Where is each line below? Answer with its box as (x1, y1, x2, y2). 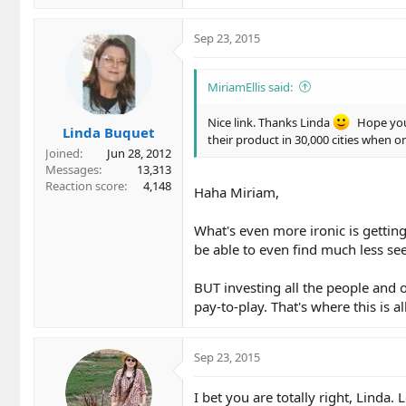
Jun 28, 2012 (107, 145, 171, 162)
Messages (45, 161, 99, 179)
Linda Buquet (62, 123, 155, 142)
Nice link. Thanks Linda (208, 113, 333, 130)
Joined (45, 145, 80, 162)
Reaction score (45, 178, 124, 195)
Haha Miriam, (194, 183, 279, 202)
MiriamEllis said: (208, 78, 293, 95)
